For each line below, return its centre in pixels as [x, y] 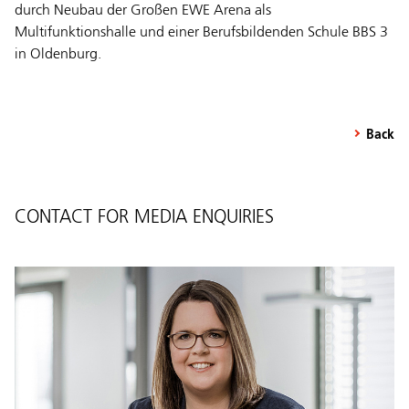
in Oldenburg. [58, 54]
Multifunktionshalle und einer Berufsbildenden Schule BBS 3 [201, 32]
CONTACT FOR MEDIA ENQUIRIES [144, 217]
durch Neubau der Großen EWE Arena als [143, 10]
